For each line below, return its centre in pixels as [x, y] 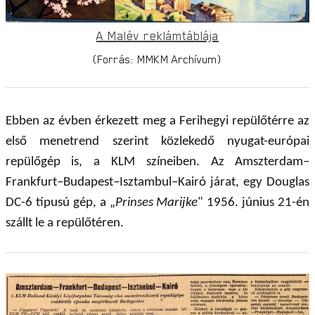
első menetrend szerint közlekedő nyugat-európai [157, 142]
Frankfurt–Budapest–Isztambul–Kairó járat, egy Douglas [157, 183]
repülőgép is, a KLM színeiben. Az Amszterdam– [157, 162]
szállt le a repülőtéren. [64, 224]
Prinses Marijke [156, 203]
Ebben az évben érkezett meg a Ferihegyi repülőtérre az [157, 122]
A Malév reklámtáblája [157, 36]
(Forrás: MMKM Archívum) [157, 59]
